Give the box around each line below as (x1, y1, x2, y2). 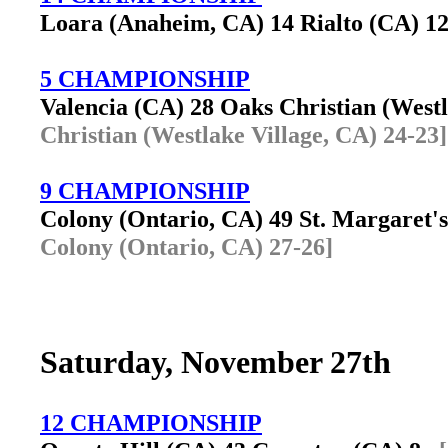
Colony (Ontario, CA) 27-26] (40, 233, 333, 260)
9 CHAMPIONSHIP (40, 177, 250, 204)
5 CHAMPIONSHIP (40, 65, 250, 92)
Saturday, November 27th (40, 345, 391, 380)
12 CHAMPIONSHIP (40, 409, 262, 436)
